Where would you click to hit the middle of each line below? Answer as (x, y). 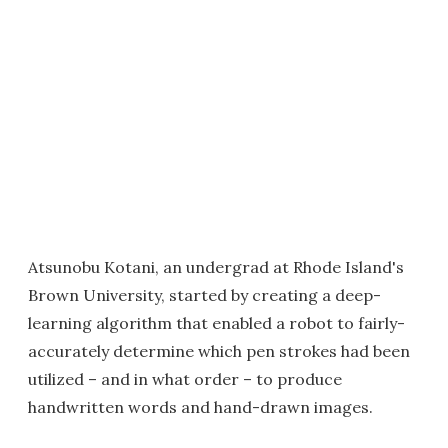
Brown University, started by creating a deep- (204, 295)
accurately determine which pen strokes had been (219, 351)
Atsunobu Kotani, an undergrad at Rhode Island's (216, 267)
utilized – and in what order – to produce (185, 379)
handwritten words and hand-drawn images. (200, 407)
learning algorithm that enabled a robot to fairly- (216, 323)
